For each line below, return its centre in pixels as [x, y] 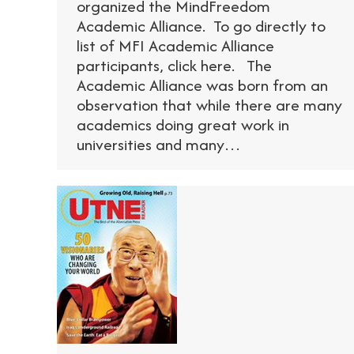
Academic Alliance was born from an [202, 85]
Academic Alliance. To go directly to [201, 25]
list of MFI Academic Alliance [175, 45]
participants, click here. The [174, 65]
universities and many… [159, 144]
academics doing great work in [183, 124]
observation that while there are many [209, 104]
